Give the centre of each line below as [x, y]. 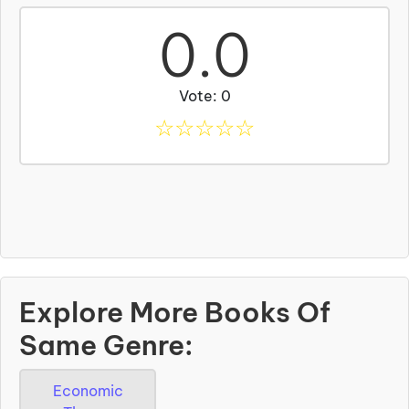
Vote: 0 [204, 95]
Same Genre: [106, 345]
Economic [88, 390]
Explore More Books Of [175, 312]
